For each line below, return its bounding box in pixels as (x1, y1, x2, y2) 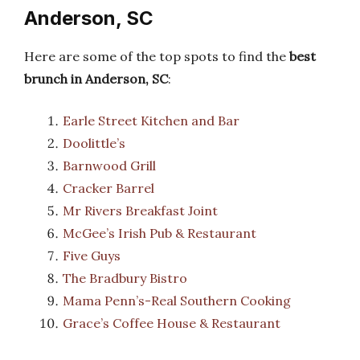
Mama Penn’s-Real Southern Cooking (63, 292, 291, 309)
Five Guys (63, 247, 121, 264)
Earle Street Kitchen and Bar (63, 112, 239, 129)
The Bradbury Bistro (63, 270, 187, 286)
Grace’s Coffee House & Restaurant (63, 315, 280, 331)
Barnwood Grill (63, 157, 156, 174)
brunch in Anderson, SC (24, 71, 168, 87)
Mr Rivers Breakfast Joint (63, 202, 218, 219)
